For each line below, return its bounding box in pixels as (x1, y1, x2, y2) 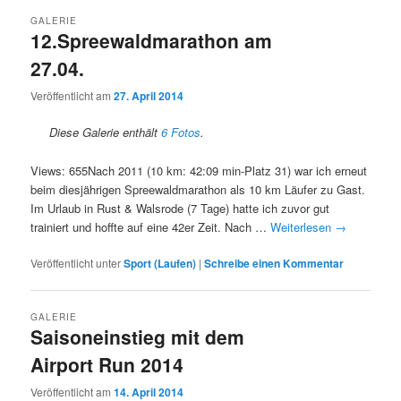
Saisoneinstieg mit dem (30, 322, 245, 350)
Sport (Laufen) (124, 254, 197, 271)
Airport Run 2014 (30, 350, 184, 378)
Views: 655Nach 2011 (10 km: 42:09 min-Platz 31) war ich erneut (30, 161, 368, 179)
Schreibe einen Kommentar (204, 254, 345, 271)
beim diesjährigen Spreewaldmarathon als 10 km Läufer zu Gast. (30, 180, 366, 198)
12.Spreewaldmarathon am (30, 26, 273, 54)
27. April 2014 (114, 88, 184, 105)
